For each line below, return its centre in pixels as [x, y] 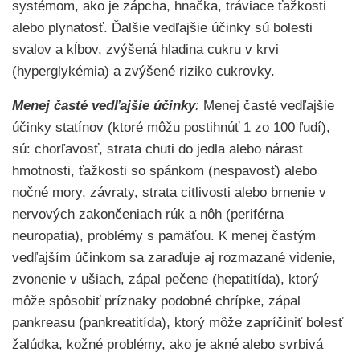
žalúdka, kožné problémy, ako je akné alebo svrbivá [168, 344]
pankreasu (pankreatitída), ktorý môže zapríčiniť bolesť [178, 323]
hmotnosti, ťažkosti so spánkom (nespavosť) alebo [164, 171]
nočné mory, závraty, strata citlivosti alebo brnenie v [169, 192]
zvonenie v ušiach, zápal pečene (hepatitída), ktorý [166, 279]
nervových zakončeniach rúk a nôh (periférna [148, 214]
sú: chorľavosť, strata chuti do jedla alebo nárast [157, 149]
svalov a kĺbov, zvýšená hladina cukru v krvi [145, 49]
